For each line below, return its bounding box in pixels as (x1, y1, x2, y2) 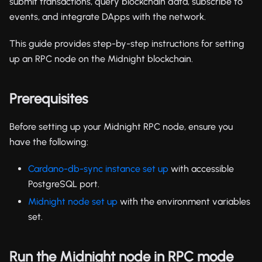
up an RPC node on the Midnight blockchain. (9, 53, 193, 64)
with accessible (168, 163, 234, 174)
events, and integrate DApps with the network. (9, 11, 206, 22)
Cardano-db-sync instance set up (28, 163, 168, 174)
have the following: (9, 136, 88, 147)
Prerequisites (9, 89, 88, 107)
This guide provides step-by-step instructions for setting (9, 37, 244, 49)
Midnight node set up (28, 195, 118, 207)
